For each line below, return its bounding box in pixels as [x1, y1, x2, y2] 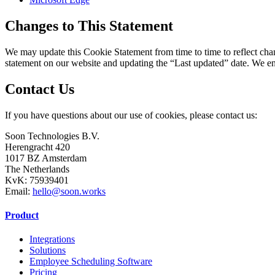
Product [5, 209, 39, 220]
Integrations [29, 234, 75, 245]
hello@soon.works [33, 185, 106, 196]
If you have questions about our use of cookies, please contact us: [5, 109, 257, 120]
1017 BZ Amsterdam [5, 152, 87, 163]
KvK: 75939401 [5, 174, 69, 185]
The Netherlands [5, 163, 69, 174]
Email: [5, 185, 33, 196]
